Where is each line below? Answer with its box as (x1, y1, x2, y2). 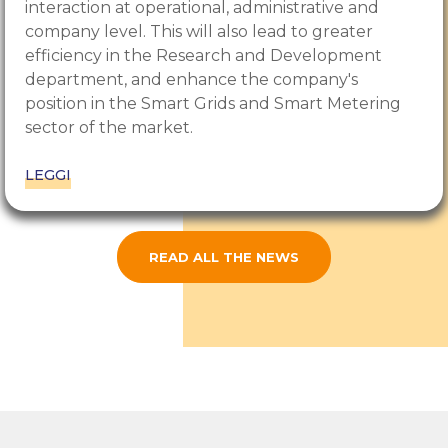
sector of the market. (25, 118, 193, 138)
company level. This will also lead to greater (25, 22, 373, 42)
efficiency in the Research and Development (25, 46, 382, 66)
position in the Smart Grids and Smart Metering (25, 94, 401, 114)
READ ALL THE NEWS (149, 249, 299, 266)
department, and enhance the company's (25, 70, 358, 90)
